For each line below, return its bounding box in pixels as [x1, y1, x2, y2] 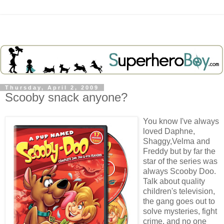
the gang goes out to [143, 196, 215, 205]
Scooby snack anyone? [5, 90, 127, 104]
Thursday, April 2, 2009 [5, 84, 99, 90]
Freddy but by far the [143, 146, 215, 155]
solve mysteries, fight [143, 206, 217, 215]
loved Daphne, [143, 126, 195, 135]
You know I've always [143, 116, 219, 125]
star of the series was [143, 156, 217, 165]
